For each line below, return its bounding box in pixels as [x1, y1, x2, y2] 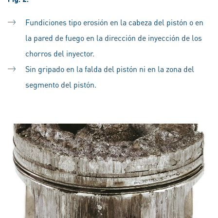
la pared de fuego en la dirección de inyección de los [25, 33, 202, 43]
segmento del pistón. [25, 79, 96, 90]
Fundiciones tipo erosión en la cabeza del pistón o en [25, 17, 203, 28]
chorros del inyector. [25, 48, 94, 59]
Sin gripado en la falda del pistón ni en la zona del [25, 64, 194, 74]
